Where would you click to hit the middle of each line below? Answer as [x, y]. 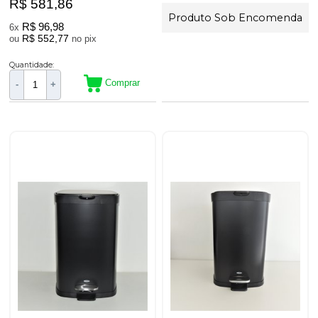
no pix [91, 38]
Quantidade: [32, 65]
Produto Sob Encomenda [235, 17]
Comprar [123, 82]
